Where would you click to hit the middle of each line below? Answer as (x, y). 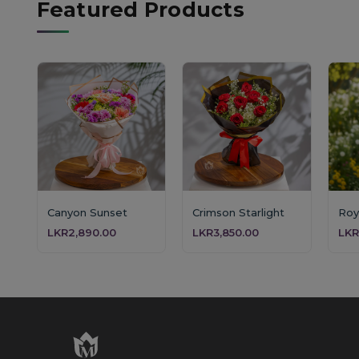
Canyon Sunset (87, 212)
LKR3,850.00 (226, 232)
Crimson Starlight (239, 212)
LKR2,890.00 (81, 232)
